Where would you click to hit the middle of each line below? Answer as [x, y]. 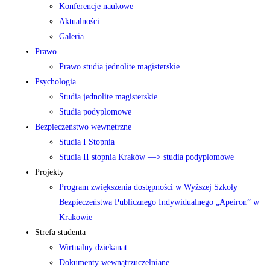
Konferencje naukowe [96, 6]
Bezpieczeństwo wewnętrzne [83, 127]
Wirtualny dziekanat [93, 247]
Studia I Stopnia [87, 142]
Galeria [71, 36]
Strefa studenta [60, 232]
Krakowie [76, 217]
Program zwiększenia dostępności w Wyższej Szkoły [148, 187]
